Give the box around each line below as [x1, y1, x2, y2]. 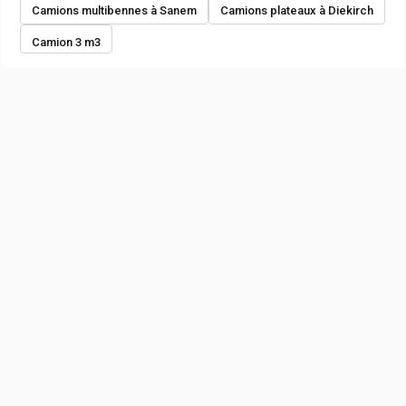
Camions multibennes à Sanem [32, 3, 197, 17]
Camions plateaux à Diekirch [220, 3, 373, 17]
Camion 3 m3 [32, 34, 101, 49]
